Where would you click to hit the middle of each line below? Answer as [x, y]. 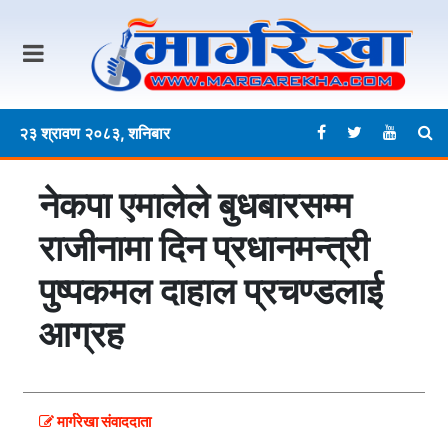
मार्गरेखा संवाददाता [102, 422]
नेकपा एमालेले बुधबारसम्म [195, 205]
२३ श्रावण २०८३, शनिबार [94, 133]
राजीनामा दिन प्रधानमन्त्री [204, 248]
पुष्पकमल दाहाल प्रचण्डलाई [211, 291]
